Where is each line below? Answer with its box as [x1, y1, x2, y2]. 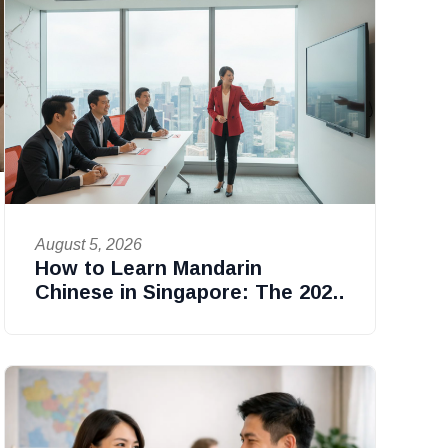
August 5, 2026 [34, 235, 142, 253]
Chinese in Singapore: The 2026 [34, 280, 343, 303]
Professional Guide [34, 304, 220, 327]
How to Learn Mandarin [34, 256, 262, 279]
